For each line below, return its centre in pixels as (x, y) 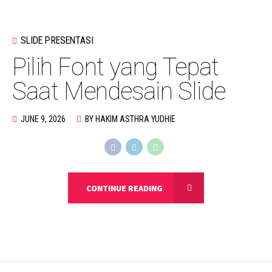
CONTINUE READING (124, 188)
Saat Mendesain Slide (119, 92)
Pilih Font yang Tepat (116, 67)
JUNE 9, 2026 (43, 119)
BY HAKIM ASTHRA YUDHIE (130, 119)
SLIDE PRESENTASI (57, 41)
